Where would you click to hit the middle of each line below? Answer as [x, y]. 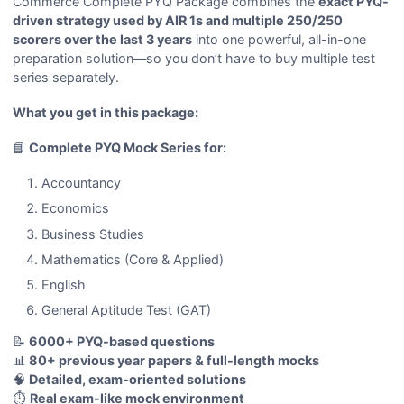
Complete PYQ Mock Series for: [128, 148]
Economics [75, 208]
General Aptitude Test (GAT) [126, 310]
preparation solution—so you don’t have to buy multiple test [194, 59]
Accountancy [81, 183]
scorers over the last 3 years [103, 40]
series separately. [66, 78]
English [63, 284]
